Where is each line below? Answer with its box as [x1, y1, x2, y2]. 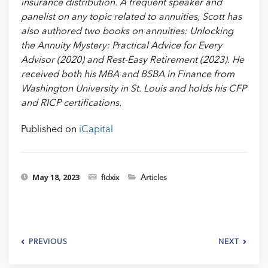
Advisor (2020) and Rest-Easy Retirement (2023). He [21, 56, 244, 66]
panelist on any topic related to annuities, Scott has [21, 13, 242, 23]
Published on [21, 125, 79, 135]
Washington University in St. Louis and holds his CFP [21, 84, 246, 95]
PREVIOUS [29, 239, 68, 246]
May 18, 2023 [32, 172, 80, 183]
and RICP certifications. [21, 99, 121, 109]
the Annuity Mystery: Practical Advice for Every [21, 41, 222, 51]
